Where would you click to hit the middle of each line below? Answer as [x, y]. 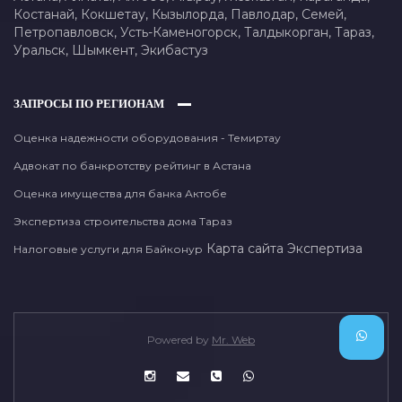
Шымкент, [106, 50]
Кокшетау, [116, 14]
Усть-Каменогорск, [182, 32]
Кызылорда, [191, 14]
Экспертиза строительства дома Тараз [123, 221]
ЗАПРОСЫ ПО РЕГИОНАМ [89, 103]
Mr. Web [233, 339]
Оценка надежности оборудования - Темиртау [147, 137]
